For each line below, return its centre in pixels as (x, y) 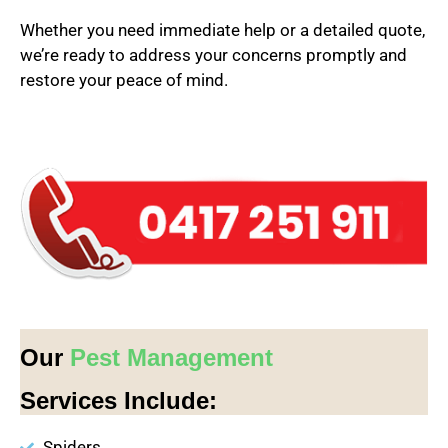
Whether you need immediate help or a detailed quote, (222, 30)
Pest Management (171, 358)
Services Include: (118, 401)
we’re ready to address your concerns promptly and (213, 55)
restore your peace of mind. (124, 80)
